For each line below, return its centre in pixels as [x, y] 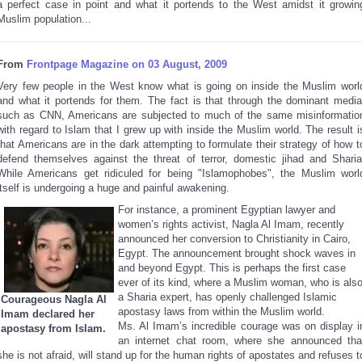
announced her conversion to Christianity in [221, 239]
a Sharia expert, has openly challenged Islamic [227, 297]
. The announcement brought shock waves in [250, 253]
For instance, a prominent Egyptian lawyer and [227, 210]
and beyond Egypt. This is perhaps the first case [232, 268]
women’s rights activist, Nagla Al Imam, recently [231, 224]
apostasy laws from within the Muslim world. [221, 311]
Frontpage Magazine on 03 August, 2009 [127, 64]
